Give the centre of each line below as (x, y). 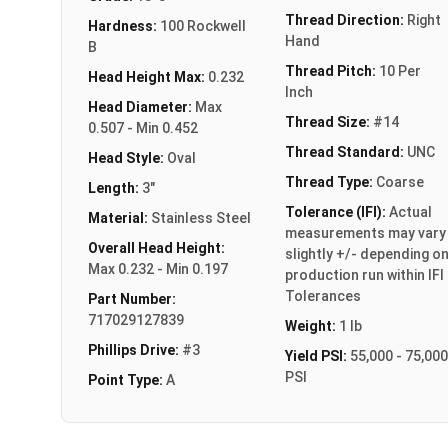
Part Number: (132, 298)
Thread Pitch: (331, 70)
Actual (410, 211)
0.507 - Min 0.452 (143, 127)
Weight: (311, 325)
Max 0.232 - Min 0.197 (158, 268)
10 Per (399, 70)
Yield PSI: (317, 355)
